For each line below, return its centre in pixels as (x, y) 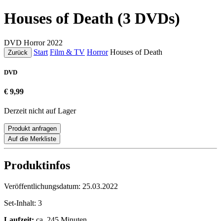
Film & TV (67, 52)
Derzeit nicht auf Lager (40, 111)
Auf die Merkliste (32, 139)
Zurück (18, 52)
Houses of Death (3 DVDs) (92, 18)
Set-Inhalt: (21, 203)
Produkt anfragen (32, 129)
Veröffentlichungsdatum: (43, 186)
